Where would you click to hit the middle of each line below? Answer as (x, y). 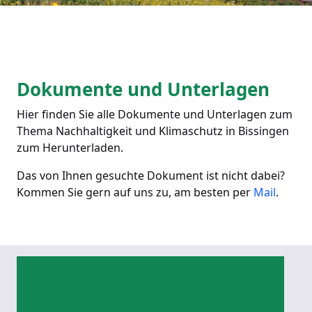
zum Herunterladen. (71, 148)
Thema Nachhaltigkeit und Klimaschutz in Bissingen (153, 131)
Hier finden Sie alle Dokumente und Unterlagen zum (155, 114)
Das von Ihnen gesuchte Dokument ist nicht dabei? (151, 175)
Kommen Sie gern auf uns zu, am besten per (135, 192)
